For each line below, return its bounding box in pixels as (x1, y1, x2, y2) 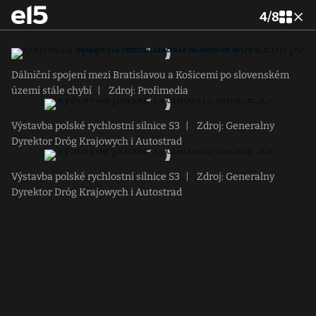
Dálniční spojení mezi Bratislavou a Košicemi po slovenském (11, 69, 289, 81)
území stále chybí (11, 85, 92, 97)
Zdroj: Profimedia (107, 85, 188, 97)
